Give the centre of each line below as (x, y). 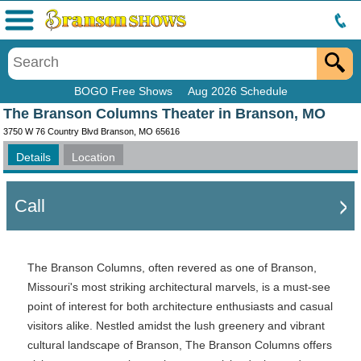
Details (33, 157)
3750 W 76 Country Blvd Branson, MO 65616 (91, 131)
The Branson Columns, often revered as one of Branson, (172, 268)
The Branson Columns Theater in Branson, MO (164, 114)
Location (93, 157)
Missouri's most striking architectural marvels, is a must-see (179, 287)
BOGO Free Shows (123, 91)
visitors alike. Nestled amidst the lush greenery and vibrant (176, 326)
